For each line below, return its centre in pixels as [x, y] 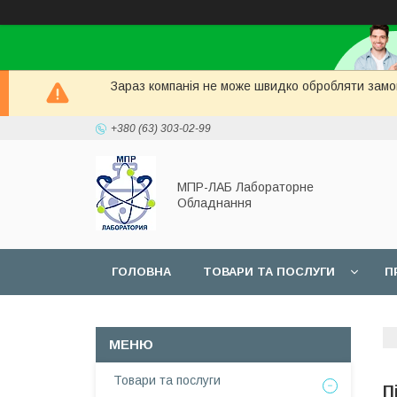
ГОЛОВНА [141, 272]
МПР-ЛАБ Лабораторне [245, 187]
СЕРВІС [134, 318]
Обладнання [214, 202]
